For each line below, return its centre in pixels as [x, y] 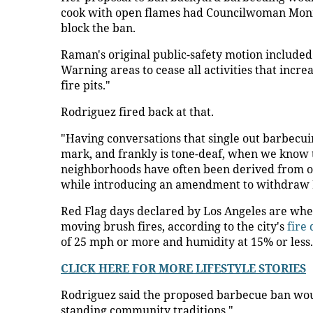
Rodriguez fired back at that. [137, 112]
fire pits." [86, 85]
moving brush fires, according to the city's [174, 226]
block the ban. [101, 28]
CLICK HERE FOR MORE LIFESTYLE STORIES [183, 268]
